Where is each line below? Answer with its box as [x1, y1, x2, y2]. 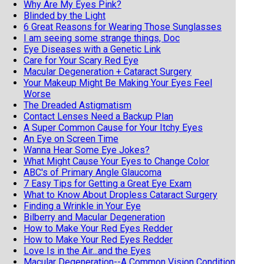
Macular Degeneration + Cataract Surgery [24, 65, 192, 77]
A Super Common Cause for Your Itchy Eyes [24, 121, 203, 133]
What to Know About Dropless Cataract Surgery [24, 189, 217, 200]
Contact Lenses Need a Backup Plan [24, 110, 173, 122]
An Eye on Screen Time [24, 133, 118, 144]
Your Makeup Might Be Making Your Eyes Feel [24, 77, 212, 88]
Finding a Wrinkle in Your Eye [24, 200, 141, 212]
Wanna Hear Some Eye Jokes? [24, 144, 150, 156]
